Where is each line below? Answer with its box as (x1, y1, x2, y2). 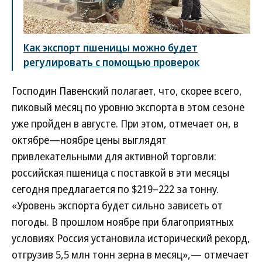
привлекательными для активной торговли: (12, 149, 216, 163)
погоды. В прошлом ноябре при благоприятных (12, 214, 234, 229)
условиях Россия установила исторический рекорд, (12, 230, 250, 245)
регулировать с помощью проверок (23, 54, 199, 69)
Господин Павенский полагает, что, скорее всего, (12, 83, 242, 98)
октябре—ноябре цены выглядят (12, 132, 167, 147)
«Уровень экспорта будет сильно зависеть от (12, 198, 223, 212)
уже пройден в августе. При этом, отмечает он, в (12, 116, 239, 130)
